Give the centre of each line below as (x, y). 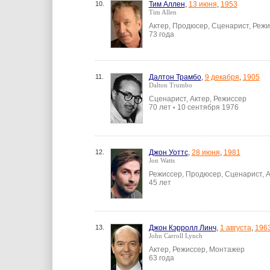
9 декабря (222, 77)
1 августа (235, 228)
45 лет (160, 183)
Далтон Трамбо (175, 77)
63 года (161, 258)
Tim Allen (162, 12)
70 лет (161, 107)
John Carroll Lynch (175, 236)
